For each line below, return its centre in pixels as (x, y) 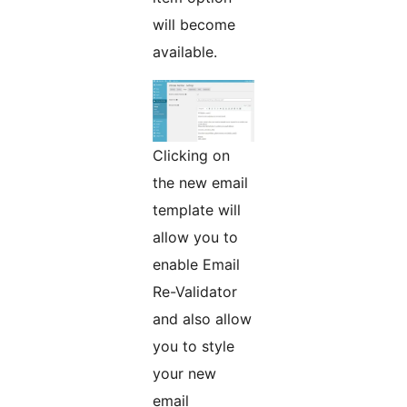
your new (184, 374)
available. (185, 52)
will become (194, 25)
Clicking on (191, 156)
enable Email (196, 265)
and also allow (202, 319)
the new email (200, 183)
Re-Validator (195, 292)
